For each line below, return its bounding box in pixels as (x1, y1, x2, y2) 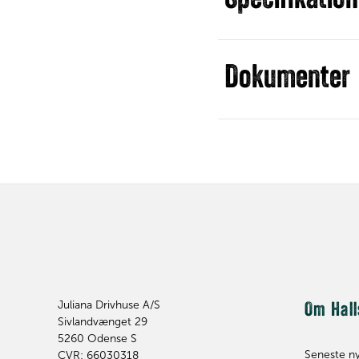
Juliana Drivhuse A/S (58, 298, 160, 313)
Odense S (87, 332, 137, 346)
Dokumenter (224, 63, 350, 96)
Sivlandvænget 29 (58, 315, 147, 329)
